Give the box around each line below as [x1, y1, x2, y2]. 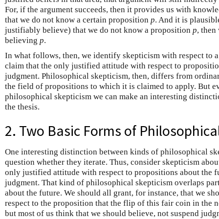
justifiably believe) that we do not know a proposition [5, 25, 193, 35]
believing [5, 36, 40, 45]
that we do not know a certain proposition [5, 15, 151, 24]
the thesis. [5, 102, 40, 111]
